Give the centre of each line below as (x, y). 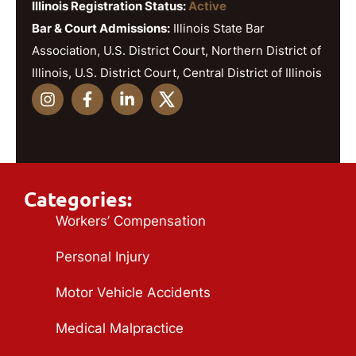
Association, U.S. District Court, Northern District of (176, 50)
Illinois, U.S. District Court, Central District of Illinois (177, 72)
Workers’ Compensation (131, 221)
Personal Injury (103, 256)
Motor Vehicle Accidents (133, 292)
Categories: (78, 199)
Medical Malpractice (120, 328)
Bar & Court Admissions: (101, 28)
